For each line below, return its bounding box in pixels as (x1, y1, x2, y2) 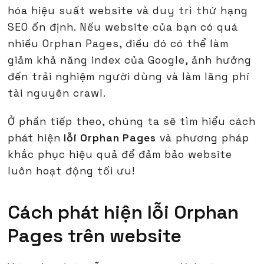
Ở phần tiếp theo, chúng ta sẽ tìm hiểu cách (8, 115, 256, 128)
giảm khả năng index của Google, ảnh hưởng (8, 54, 252, 67)
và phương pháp (156, 131, 250, 145)
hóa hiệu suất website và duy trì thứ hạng (8, 4, 249, 18)
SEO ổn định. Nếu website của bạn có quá (8, 21, 239, 34)
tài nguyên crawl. (8, 87, 107, 100)
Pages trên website (8, 224, 182, 248)
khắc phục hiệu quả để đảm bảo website (8, 148, 233, 161)
